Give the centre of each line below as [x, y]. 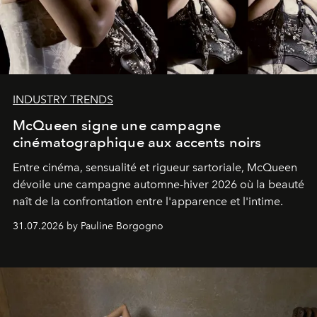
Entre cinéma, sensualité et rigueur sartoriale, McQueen [155, 168]
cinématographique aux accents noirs [137, 143]
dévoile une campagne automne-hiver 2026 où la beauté [158, 185]
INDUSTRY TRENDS [63, 100]
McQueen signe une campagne [117, 126]
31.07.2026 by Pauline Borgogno [88, 226]
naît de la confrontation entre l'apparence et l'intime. [148, 202]
